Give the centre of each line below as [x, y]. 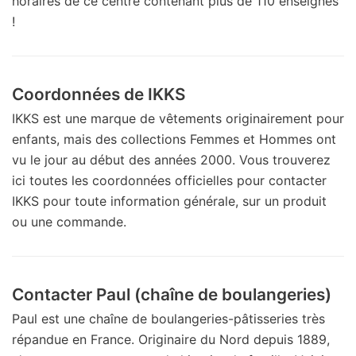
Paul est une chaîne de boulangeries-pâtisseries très [168, 318]
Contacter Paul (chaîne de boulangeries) [172, 294]
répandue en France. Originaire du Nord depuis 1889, [171, 339]
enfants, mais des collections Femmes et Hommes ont [174, 139]
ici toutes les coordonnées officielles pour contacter [169, 180]
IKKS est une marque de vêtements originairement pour [178, 118]
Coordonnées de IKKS [99, 94]
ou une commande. [69, 221]
